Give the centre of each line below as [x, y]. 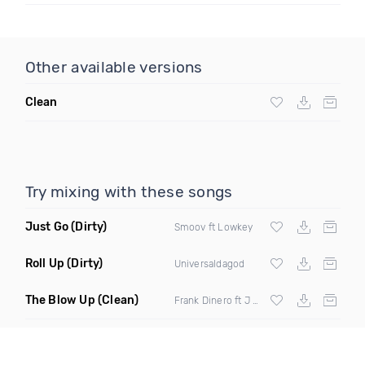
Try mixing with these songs [129, 192]
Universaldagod [209, 264]
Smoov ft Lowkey [213, 227]
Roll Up [44, 264]
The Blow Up [60, 300]
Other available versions [114, 67]
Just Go [46, 227]
